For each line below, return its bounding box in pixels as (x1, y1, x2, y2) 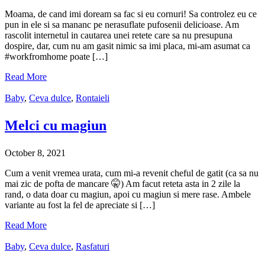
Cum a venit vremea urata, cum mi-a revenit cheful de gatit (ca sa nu (5, 168, 258, 179)
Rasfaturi (76, 241, 109, 252)
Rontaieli (76, 93, 109, 104)
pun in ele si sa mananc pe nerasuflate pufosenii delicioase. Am (5, 20, 239, 30)
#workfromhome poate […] (5, 51, 108, 62)
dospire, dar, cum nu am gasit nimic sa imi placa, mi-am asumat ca (5, 41, 250, 51)
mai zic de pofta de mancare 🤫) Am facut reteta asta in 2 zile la (5, 179, 240, 189)
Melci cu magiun (5, 118, 106, 134)
